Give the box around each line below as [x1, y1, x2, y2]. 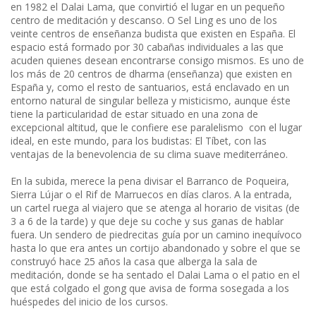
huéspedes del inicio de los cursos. [11, 295, 168, 309]
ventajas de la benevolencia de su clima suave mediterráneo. [11, 147, 288, 162]
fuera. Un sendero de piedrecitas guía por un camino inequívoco [11, 228, 302, 242]
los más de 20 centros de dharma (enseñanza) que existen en [11, 67, 292, 81]
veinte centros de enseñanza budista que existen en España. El [11, 27, 296, 41]
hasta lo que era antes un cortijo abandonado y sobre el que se [11, 241, 300, 255]
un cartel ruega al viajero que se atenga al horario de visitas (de [11, 201, 300, 215]
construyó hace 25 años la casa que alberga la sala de [11, 255, 257, 269]
